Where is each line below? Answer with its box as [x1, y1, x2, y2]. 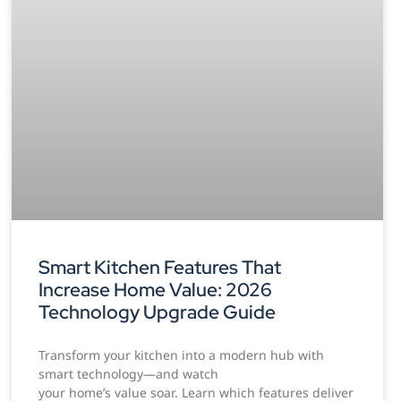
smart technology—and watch [38, 365, 219, 383]
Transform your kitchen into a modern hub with [38, 346, 325, 364]
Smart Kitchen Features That [38, 255, 282, 280]
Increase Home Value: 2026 [38, 277, 273, 303]
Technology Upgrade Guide [38, 300, 277, 325]
